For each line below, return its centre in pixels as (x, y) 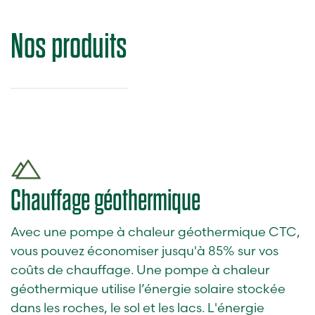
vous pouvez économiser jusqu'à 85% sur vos (144, 251)
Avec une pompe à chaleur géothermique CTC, (155, 232)
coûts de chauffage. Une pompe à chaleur (140, 270)
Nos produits (69, 46)
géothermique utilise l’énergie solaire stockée (148, 289)
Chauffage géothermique (105, 201)
